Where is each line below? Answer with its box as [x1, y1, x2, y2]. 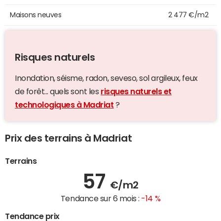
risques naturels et [101, 87, 172, 96]
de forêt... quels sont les [15, 87, 101, 96]
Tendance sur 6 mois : [60, 194, 142, 203]
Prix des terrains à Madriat [5, 133, 132, 144]
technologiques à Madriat [15, 101, 114, 109]
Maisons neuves [10, 11, 62, 19]
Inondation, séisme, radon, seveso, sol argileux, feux [15, 74, 198, 82]
